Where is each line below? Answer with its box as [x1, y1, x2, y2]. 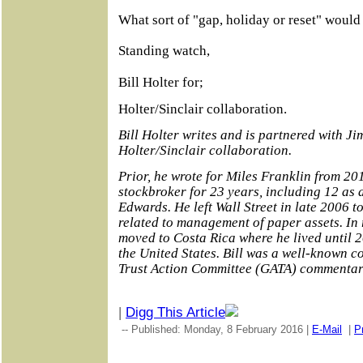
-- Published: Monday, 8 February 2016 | [118, 322, 312, 335]
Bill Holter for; [118, 75, 203, 91]
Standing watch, [118, 43, 210, 59]
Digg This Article [126, 304, 225, 320]
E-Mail [312, 322, 342, 335]
